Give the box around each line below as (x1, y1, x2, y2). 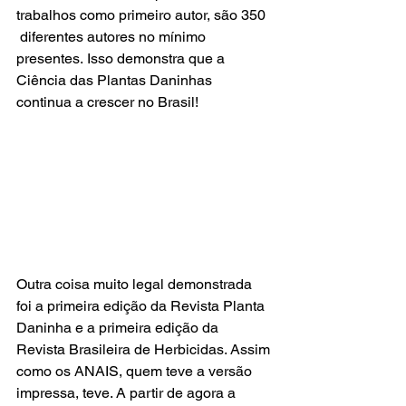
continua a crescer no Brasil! (16, 93, 198, 111)
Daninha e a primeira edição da (16, 318, 222, 336)
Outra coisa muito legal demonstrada (16, 275, 256, 293)
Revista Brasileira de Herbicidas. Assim (16, 340, 274, 358)
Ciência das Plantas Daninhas (16, 72, 216, 89)
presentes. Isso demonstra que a (16, 50, 228, 67)
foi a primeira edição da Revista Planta (16, 296, 268, 314)
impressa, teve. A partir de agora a (16, 383, 239, 401)
